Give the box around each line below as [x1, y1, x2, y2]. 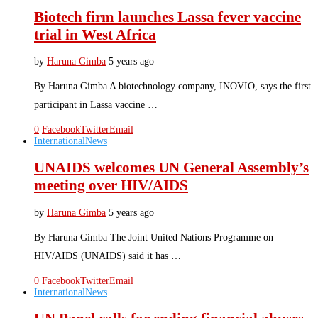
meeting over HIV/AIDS [34, 177, 188, 194]
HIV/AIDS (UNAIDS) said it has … [34, 250, 181, 261]
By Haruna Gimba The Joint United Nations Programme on [34, 231, 273, 243]
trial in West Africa [34, 26, 156, 43]
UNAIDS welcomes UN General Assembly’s [34, 159, 309, 177]
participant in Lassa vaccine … [34, 99, 158, 111]
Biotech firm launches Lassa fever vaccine [34, 8, 301, 26]
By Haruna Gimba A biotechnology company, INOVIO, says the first [34, 81, 311, 92]
